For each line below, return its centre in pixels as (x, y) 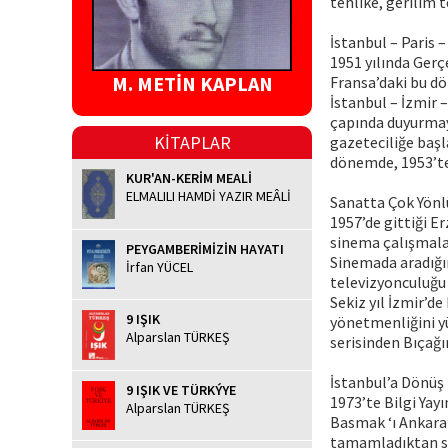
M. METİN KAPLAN (192, 84)
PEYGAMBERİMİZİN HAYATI (205, 248)
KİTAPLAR (192, 143)
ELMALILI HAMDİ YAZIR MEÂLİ (208, 196)
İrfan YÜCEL (159, 266)
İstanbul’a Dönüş (387, 381)
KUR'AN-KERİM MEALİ (189, 178)
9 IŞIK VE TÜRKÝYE (181, 389)
